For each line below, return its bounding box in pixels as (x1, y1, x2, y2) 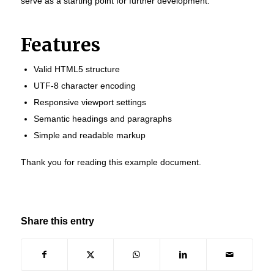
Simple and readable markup (33, 130, 146, 140)
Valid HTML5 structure (33, 64, 120, 74)
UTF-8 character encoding (33, 80, 136, 91)
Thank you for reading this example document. (20, 157, 201, 167)
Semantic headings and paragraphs (33, 113, 172, 124)
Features (20, 32, 100, 56)
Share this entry (20, 215, 94, 226)
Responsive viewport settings (33, 97, 146, 107)
